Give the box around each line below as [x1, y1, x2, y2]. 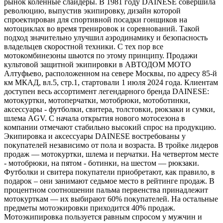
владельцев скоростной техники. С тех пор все [4, 42, 163, 51]
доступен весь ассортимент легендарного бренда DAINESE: [4, 87, 209, 96]
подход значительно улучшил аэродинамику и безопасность [4, 33, 208, 42]
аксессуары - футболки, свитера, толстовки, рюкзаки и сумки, [4, 105, 215, 113]
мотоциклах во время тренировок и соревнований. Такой [4, 24, 200, 33]
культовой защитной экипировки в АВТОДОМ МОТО [4, 60, 191, 69]
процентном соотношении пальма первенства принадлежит [4, 185, 208, 194]
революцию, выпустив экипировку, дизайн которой [4, 6, 181, 15]
